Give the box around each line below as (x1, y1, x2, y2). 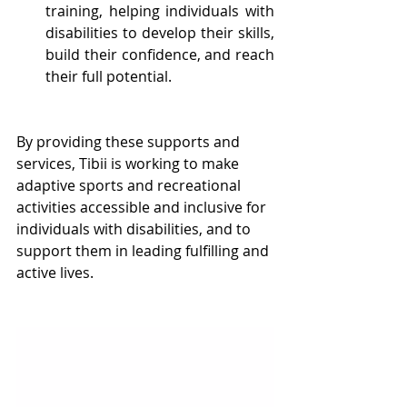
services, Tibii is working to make (16, 153, 243, 174)
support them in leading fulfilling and (16, 240, 273, 261)
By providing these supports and (16, 131, 243, 152)
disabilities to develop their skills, (45, 22, 274, 43)
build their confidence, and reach (45, 44, 274, 65)
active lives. (16, 262, 94, 283)
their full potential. (45, 65, 172, 86)
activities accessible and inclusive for (16, 196, 270, 217)
